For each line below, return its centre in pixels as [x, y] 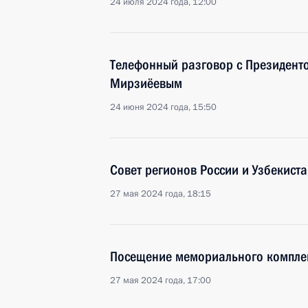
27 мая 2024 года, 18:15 [161, 194]
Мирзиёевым [146, 83]
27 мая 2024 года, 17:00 [161, 280]
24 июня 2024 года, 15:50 [163, 107]
